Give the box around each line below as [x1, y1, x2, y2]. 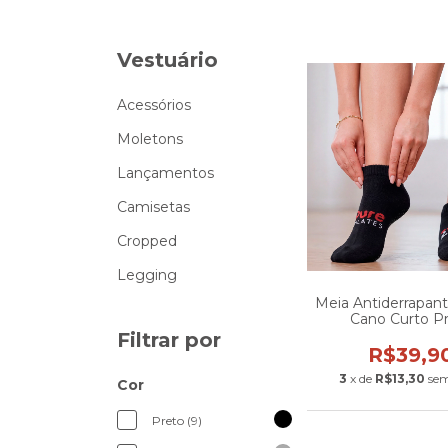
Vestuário [117, 48, 218, 72]
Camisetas [117, 198, 190, 216]
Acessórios [117, 96, 191, 114]
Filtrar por [117, 328, 221, 352]
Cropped [117, 232, 177, 250]
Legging [117, 266, 177, 284]
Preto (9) [152, 413, 202, 428]
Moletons [117, 130, 183, 148]
